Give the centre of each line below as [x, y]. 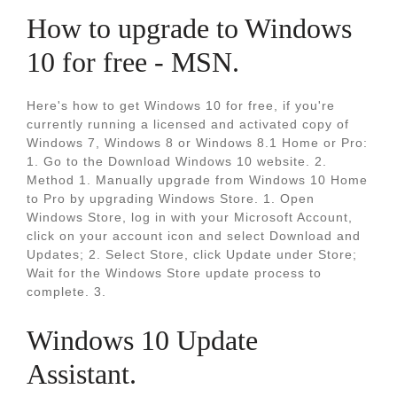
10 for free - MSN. [133, 62]
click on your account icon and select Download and [194, 236]
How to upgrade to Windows [189, 28]
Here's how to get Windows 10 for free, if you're [181, 105]
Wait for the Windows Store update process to [174, 273]
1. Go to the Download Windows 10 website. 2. [177, 161]
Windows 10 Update [142, 340]
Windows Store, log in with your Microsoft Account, [190, 217]
